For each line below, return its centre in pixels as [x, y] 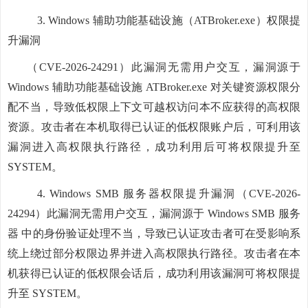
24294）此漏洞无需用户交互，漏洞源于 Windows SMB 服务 [154, 213]
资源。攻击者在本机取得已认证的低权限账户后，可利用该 [154, 127]
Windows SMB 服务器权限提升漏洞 [143, 194]
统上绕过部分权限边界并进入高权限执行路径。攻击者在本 [154, 253]
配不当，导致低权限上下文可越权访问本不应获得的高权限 [154, 107]
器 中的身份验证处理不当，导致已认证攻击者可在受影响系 [154, 233]
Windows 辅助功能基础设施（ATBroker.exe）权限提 [175, 20]
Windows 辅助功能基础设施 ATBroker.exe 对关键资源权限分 [154, 87]
